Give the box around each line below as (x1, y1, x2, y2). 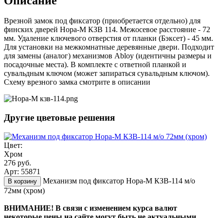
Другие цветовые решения (4, 112, 115, 123)
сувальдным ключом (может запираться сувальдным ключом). (4, 69, 210, 78)
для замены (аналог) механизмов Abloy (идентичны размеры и (4, 52, 212, 60)
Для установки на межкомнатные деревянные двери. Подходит (4, 43, 214, 52)
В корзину (8, 177, 37, 185)
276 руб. (4, 158, 31, 167)
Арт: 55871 (4, 167, 40, 176)
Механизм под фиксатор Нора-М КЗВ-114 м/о (43, 176, 195, 185)
